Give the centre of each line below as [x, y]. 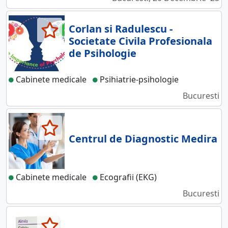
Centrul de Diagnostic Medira [143, 138]
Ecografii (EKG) [127, 177]
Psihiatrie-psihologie [138, 79]
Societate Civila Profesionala [140, 41]
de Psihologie [103, 53]
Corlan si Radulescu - [121, 28]
